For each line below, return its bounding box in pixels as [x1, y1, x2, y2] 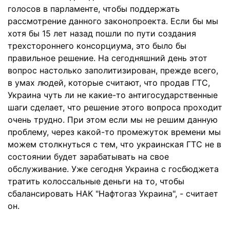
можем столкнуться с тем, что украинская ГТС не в [8, 139, 221, 149]
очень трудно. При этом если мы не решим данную [8, 114, 218, 125]
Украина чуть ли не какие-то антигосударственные [8, 90, 218, 100]
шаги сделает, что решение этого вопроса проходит [8, 102, 222, 112]
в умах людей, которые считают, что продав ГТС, [8, 78, 210, 88]
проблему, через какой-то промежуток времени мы [8, 127, 221, 137]
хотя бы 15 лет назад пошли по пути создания [8, 28, 196, 39]
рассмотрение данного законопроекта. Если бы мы [8, 16, 218, 26]
